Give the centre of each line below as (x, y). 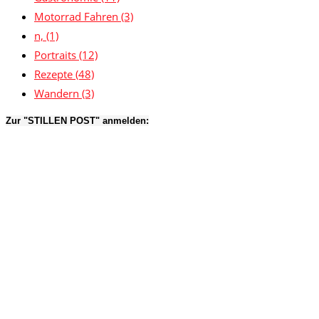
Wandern (58, 94)
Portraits (57, 55)
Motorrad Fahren (78, 17)
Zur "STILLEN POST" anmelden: (77, 121)
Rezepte (55, 74)
